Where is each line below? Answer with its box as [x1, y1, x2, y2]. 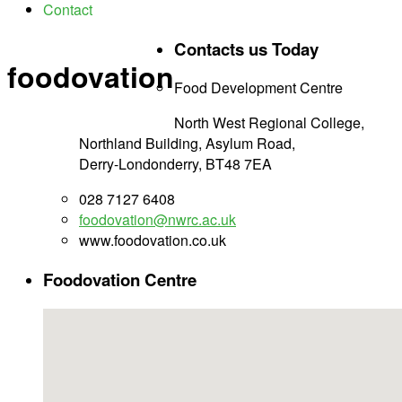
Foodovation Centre [43, 267, 197, 293]
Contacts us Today [174, 36, 319, 61]
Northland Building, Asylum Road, [79, 133, 295, 154]
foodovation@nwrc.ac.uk [79, 209, 236, 231]
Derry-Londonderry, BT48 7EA [79, 153, 272, 175]
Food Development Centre [174, 77, 343, 99]
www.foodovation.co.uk [79, 230, 226, 251]
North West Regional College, [174, 112, 364, 134]
